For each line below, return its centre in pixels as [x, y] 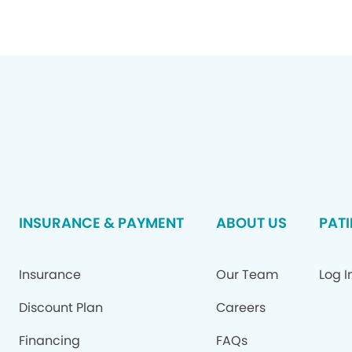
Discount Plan [60, 308]
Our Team [247, 275]
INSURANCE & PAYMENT [101, 223]
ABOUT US [251, 223]
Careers [240, 308]
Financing [49, 341]
